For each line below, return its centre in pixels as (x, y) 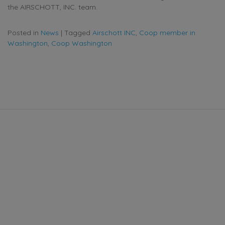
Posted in (24, 33)
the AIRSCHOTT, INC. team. (52, 7)
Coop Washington (82, 43)
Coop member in (167, 33)
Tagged (78, 33)
